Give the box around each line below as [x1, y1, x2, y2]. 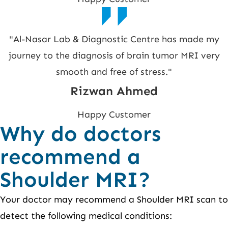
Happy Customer [77, 109, 151, 121]
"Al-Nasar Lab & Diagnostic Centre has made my [9, 34, 219, 45]
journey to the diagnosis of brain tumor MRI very [8, 50, 220, 62]
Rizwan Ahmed [70, 83, 158, 99]
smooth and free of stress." [56, 66, 172, 78]
